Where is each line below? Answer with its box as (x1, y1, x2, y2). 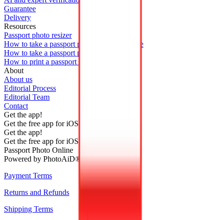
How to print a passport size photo (4, 57, 110, 66)
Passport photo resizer (4, 31, 72, 40)
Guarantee (4, 4, 36, 13)
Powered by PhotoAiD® (4, 155, 81, 164)
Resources (4, 22, 36, 31)
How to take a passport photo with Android (4, 49, 138, 57)
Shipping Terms (4, 205, 53, 214)
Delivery (4, 13, 31, 22)
